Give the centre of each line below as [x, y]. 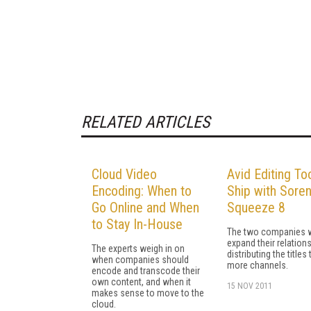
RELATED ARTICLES [145, 122]
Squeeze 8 [256, 207]
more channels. [258, 265]
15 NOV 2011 [250, 286]
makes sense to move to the [148, 293]
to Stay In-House [137, 224]
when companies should [140, 259]
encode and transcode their [146, 270]
